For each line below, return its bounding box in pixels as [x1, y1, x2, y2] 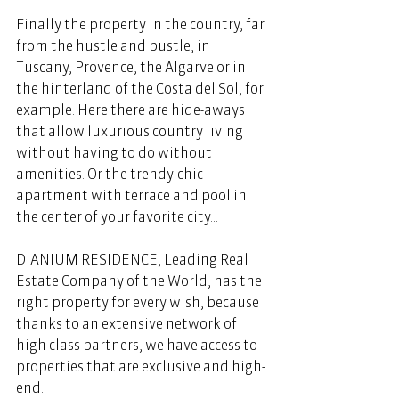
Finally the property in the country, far [16, 15, 267, 33]
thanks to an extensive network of [16, 314, 240, 332]
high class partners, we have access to [16, 336, 260, 354]
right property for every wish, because [16, 293, 262, 311]
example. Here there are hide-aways [16, 101, 248, 118]
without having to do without [16, 143, 215, 161]
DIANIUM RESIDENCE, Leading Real [16, 250, 251, 268]
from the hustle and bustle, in [16, 37, 213, 54]
